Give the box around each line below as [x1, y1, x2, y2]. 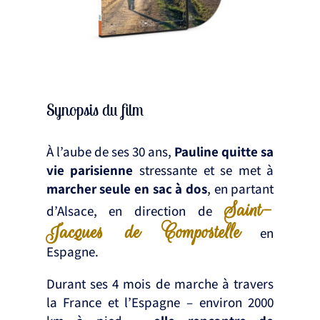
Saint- [224, 196, 274, 224]
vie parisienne [46, 161, 134, 179]
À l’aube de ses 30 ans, [46, 143, 175, 161]
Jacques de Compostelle [46, 219, 241, 246]
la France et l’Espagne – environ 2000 [46, 294, 274, 311]
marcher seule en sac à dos [46, 180, 207, 198]
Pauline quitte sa [174, 143, 274, 161]
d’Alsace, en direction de [46, 202, 224, 220]
